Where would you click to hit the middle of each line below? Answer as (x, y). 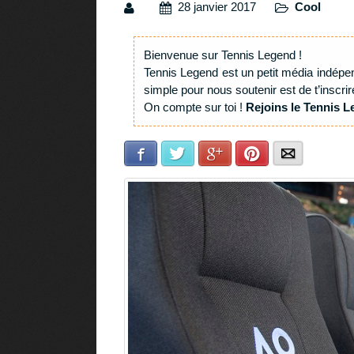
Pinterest (281, 154)
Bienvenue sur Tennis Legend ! (223, 55)
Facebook (171, 154)
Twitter (201, 154)
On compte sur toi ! (195, 107)
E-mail (309, 154)
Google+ (242, 154)
